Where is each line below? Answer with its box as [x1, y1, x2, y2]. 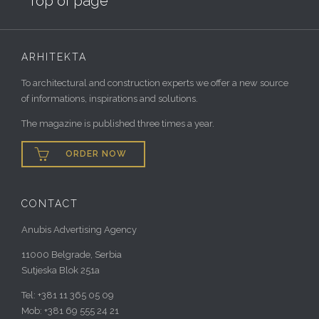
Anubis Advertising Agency [21, 224, 137, 235]
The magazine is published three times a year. [21, 117, 214, 129]
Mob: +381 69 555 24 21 [21, 305, 119, 316]
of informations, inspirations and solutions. [21, 93, 198, 104]
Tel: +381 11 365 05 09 [21, 289, 114, 300]
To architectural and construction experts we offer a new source [21, 77, 288, 88]
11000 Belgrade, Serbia [21, 249, 122, 260]
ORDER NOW [66, 149, 127, 159]
